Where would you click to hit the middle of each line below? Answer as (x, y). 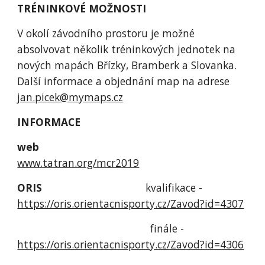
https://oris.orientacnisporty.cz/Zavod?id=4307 (131, 203)
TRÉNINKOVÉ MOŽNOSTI (82, 8)
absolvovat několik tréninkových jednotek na (127, 49)
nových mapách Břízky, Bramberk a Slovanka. (127, 65)
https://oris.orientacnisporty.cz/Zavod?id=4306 (131, 244)
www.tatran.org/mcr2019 (78, 163)
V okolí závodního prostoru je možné (106, 33)
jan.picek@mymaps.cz (70, 97)
